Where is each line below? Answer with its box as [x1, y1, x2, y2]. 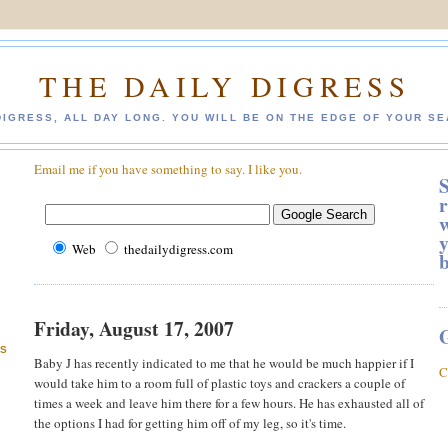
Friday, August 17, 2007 [34, 313, 234, 343]
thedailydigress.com [124, 240, 233, 259]
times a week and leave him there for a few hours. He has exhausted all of [34, 393, 424, 412]
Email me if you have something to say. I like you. [34, 160, 302, 179]
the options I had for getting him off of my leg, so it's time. [34, 413, 346, 432]
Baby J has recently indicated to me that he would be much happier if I [34, 353, 414, 372]
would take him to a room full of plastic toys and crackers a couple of [34, 373, 405, 392]
